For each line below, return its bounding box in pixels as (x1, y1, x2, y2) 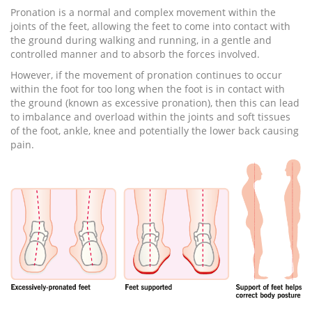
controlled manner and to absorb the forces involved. (10, 47, 260, 61)
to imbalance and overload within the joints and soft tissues (10, 110, 290, 124)
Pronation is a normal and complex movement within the (10, 6, 276, 19)
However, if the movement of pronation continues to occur (10, 68, 282, 82)
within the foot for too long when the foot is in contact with (10, 82, 285, 96)
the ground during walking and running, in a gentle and (10, 33, 272, 47)
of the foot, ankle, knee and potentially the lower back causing (10, 124, 299, 138)
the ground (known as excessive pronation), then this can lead (10, 96, 299, 110)
